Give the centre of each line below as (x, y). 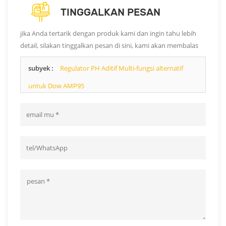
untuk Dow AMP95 (56, 86)
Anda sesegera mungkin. (57, 57)
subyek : (42, 68)
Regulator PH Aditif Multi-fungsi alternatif (122, 68)
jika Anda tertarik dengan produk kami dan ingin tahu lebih (108, 33)
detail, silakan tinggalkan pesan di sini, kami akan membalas (109, 45)
